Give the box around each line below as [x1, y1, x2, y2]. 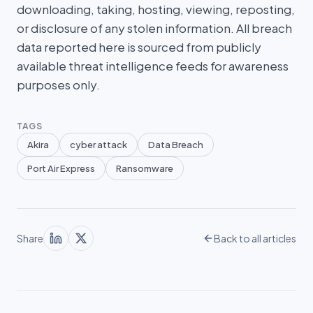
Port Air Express [27, 163, 95, 174]
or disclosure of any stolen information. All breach [17, 20, 292, 36]
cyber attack [70, 139, 127, 150]
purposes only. [17, 77, 100, 92]
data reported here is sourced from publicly [17, 39, 261, 54]
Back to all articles [214, 232, 296, 245]
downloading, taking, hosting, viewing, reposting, [17, 1, 295, 17]
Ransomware [116, 163, 173, 174]
